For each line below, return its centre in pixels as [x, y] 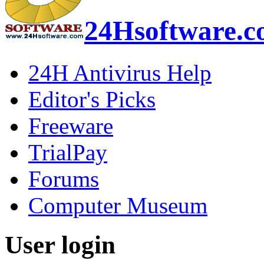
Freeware [71, 126]
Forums [64, 179]
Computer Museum [118, 205]
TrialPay [68, 152]
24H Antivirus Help [120, 72]
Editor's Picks [92, 99]
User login [60, 245]
